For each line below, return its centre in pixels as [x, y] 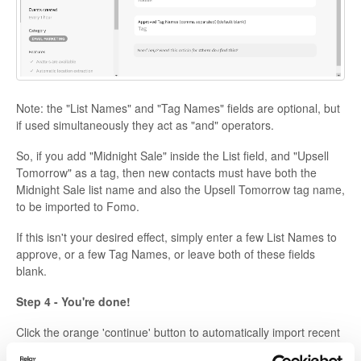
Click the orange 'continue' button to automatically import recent [178, 332]
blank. [31, 270]
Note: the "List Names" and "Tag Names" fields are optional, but [178, 108]
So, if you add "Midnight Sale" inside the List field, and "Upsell [172, 155]
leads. [31, 349]
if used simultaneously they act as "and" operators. [145, 124]
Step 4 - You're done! [73, 301]
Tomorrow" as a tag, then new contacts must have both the [166, 172]
